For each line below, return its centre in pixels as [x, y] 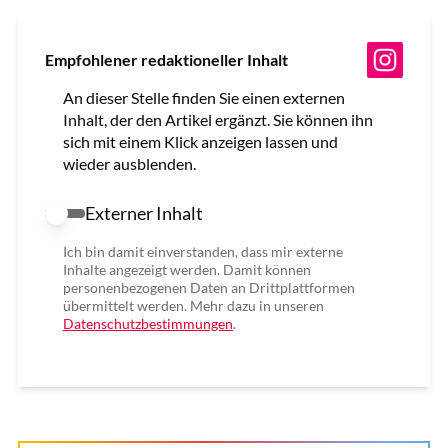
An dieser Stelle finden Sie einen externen [204, 97]
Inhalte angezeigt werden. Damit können [187, 269]
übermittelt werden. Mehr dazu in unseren [193, 305]
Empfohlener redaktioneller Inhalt [166, 59]
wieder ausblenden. [129, 163]
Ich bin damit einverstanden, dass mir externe [203, 251]
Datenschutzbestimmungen [148, 323]
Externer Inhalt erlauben [140, 216]
